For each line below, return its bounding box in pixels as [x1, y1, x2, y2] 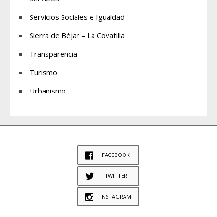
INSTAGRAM [100, 192, 131, 200]
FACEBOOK [102, 151, 130, 158]
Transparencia [30, 48, 77, 59]
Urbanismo [30, 85, 66, 95]
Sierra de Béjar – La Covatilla [30, 30, 124, 40]
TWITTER [104, 171, 127, 179]
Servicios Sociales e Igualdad [30, 12, 124, 22]
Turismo [30, 67, 57, 77]
